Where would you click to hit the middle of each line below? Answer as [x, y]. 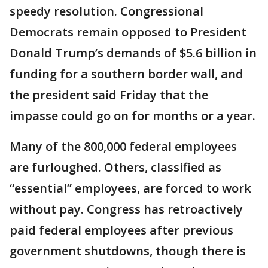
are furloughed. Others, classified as [115, 167]
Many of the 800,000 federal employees [123, 146]
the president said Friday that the [109, 95]
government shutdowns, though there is [128, 251]
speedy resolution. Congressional [106, 11]
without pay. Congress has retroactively [126, 209]
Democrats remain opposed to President [128, 32]
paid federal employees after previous [121, 230]
